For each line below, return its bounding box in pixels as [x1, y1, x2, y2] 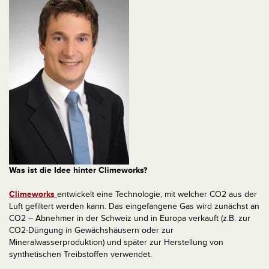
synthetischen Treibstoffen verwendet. [9, 249, 152, 259]
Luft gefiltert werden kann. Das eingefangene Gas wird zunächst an [9, 201, 259, 211]
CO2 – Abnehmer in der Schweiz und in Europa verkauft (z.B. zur [9, 213, 250, 223]
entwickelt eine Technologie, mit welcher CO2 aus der [57, 189, 257, 199]
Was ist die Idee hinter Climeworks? [9, 165, 147, 175]
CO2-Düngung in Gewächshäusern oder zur [9, 225, 174, 235]
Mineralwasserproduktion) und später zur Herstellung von [9, 237, 223, 247]
